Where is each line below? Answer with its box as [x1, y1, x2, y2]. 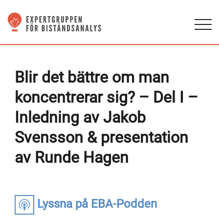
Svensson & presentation [15, 128, 188, 147]
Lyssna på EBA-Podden [34, 197, 157, 211]
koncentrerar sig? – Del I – [15, 88, 198, 107]
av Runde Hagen [15, 148, 129, 167]
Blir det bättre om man [15, 68, 169, 87]
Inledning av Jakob [15, 108, 146, 127]
